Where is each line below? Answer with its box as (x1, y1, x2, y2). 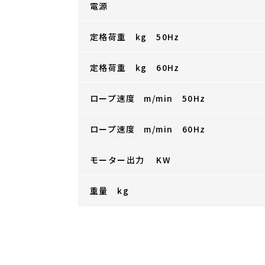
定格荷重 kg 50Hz (90, 30, 180, 43)
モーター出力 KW (90, 153, 171, 166)
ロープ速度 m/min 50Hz (90, 92, 206, 104)
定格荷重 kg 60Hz (90, 61, 180, 73)
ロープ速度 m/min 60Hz (90, 122, 206, 135)
